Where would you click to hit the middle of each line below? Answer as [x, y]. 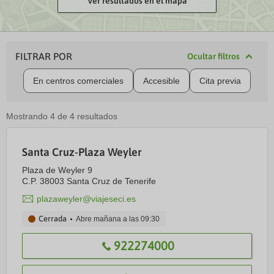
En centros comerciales [78, 81]
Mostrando [27, 116]
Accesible [161, 81]
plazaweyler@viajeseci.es [86, 199]
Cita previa [220, 81]
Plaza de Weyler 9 [57, 170]
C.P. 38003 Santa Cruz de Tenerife [89, 181]
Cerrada [53, 219]
